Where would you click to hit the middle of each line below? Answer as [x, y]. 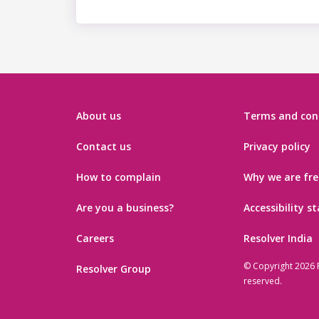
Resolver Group [114, 269]
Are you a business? [125, 208]
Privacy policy [277, 147]
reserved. [263, 281]
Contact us [104, 147]
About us [99, 116]
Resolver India [278, 239]
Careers [95, 239]
